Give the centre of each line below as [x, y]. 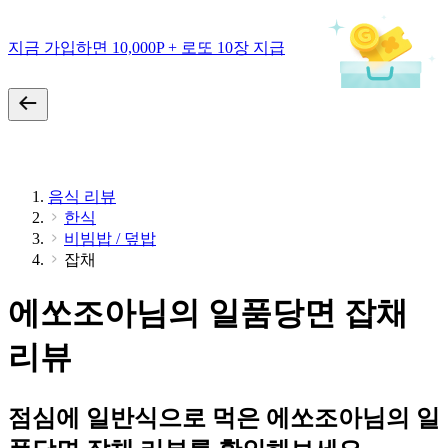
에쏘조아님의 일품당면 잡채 [208, 313]
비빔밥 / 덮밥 [110, 238]
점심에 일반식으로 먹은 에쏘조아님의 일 [224, 417]
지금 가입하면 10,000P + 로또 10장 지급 [146, 47]
